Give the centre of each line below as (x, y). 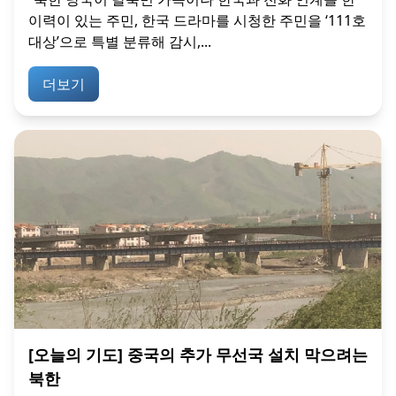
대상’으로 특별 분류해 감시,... (120, 41)
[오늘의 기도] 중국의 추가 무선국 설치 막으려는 (198, 355)
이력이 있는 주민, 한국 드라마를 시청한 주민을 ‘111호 (197, 20)
